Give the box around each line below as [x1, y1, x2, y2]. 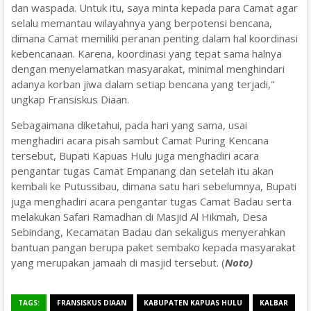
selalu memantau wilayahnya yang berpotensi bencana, [11, 15, 272, 30]
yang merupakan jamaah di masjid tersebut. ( [11, 255, 225, 269]
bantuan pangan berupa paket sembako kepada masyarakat [11, 239, 296, 254]
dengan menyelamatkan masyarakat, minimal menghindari [11, 61, 285, 76]
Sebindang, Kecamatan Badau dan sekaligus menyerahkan [11, 224, 285, 239]
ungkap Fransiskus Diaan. [11, 92, 129, 106]
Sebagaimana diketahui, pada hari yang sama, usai [11, 117, 247, 132]
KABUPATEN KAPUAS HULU [144, 297, 242, 308]
